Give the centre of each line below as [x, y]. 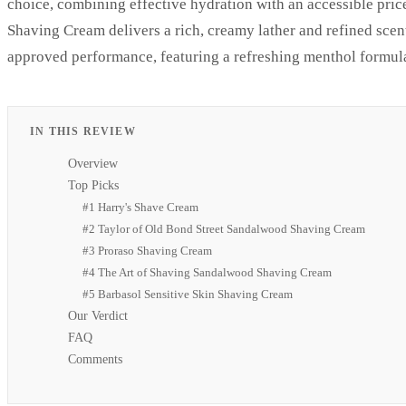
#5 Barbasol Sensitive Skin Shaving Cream [188, 294]
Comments [95, 359]
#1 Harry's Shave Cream [140, 207]
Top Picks [93, 185]
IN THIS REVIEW [83, 131]
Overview [93, 163]
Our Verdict [98, 315]
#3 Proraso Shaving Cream [147, 250]
